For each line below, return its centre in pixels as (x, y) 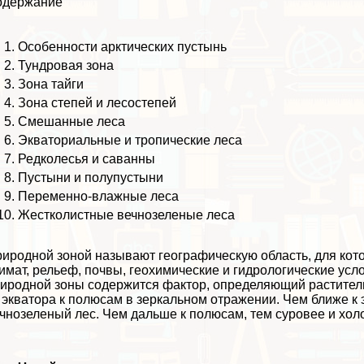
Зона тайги (51, 84)
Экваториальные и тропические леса (130, 140)
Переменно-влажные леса (99, 196)
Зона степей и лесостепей (97, 102)
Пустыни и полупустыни (91, 177)
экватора (29, 299)
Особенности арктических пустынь (123, 46)
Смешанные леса (72, 121)
